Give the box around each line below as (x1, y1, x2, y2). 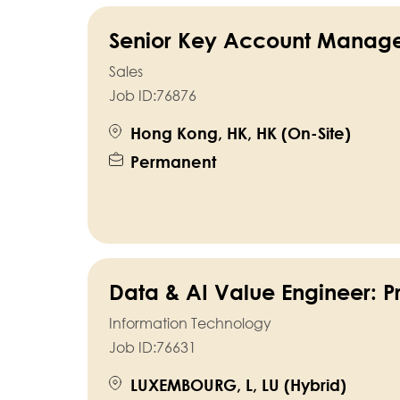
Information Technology (108, 314, 271, 333)
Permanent (129, 152, 216, 172)
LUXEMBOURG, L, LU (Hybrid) (129, 375, 346, 396)
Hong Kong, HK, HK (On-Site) (129, 123, 351, 144)
